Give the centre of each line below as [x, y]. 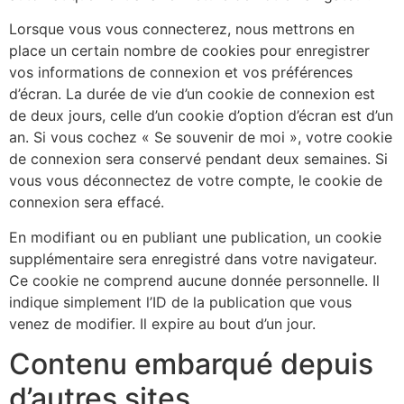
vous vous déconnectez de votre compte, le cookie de [196, 181]
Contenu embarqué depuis [191, 364]
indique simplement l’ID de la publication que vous [180, 302]
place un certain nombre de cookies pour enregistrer [189, 51]
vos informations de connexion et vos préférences [181, 73]
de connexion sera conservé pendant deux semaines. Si [198, 159]
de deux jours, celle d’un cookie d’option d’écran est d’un [201, 116]
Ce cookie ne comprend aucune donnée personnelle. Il [194, 280]
